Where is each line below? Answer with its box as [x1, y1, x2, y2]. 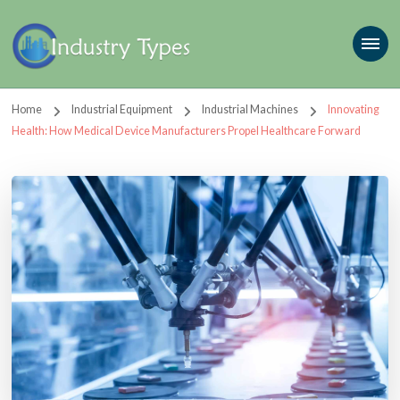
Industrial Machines [201, 103, 300, 117]
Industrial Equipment [71, 103, 175, 117]
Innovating [327, 103, 379, 117]
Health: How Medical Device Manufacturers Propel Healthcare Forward [12, 123, 362, 137]
